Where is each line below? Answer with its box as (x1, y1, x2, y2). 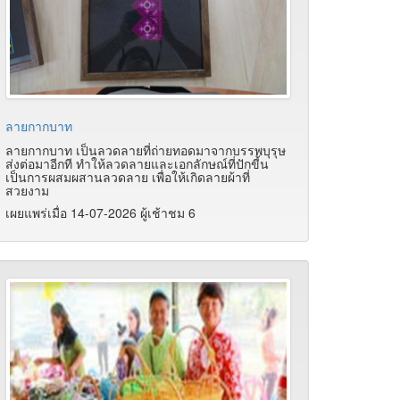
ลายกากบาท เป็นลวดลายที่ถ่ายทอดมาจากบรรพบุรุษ (5, 141, 286, 160)
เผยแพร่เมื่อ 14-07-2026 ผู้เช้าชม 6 (5, 204, 196, 222)
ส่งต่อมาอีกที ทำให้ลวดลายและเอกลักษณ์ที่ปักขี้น (5, 154, 269, 173)
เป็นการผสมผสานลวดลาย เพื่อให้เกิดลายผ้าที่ (5, 168, 250, 187)
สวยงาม (5, 181, 49, 200)
